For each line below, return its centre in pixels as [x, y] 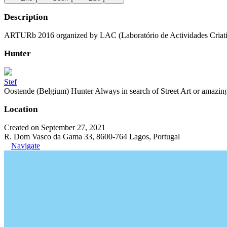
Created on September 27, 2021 [55, 127]
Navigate [26, 146]
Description [26, 17]
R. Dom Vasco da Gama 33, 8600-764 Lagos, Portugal [92, 137]
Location [21, 109]
